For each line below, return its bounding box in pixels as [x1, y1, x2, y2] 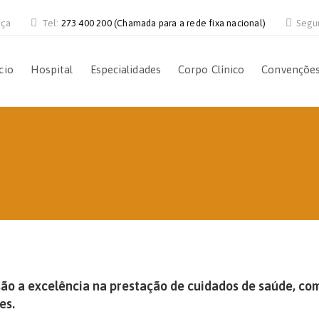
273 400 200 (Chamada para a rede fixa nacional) [61, 18, 266, 28]
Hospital [30, 63, 73, 75]
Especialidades [90, 63, 161, 75]
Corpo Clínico [177, 63, 245, 75]
